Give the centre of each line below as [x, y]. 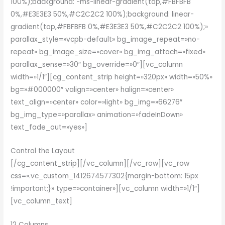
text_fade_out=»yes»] [49, 128]
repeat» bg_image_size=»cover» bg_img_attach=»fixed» [108, 52]
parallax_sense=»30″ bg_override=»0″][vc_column [97, 65]
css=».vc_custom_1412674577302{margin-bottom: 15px [105, 176]
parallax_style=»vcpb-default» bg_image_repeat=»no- [105, 40]
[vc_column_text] [42, 201]
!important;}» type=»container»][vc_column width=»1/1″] [105, 189]
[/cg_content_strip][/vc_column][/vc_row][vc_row [100, 164]
